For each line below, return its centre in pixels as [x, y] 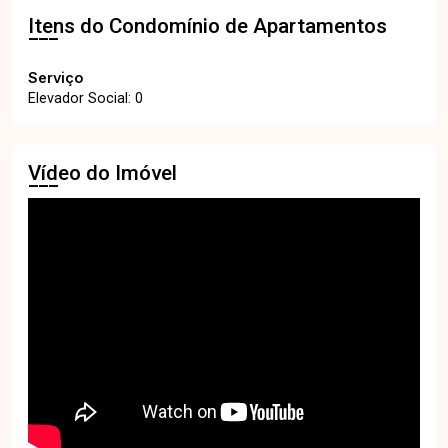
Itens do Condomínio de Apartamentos [207, 25]
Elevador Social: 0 [85, 98]
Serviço [55, 77]
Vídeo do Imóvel [102, 172]
